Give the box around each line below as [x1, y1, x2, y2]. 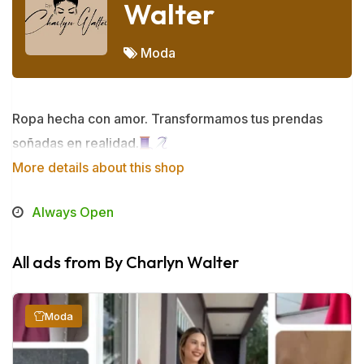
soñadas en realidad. [12, 135, 139, 151]
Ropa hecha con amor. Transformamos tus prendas [12, 110, 323, 127]
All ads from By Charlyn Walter [12, 252, 239, 272]
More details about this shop [12, 159, 184, 175]
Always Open [32, 204, 114, 220]
